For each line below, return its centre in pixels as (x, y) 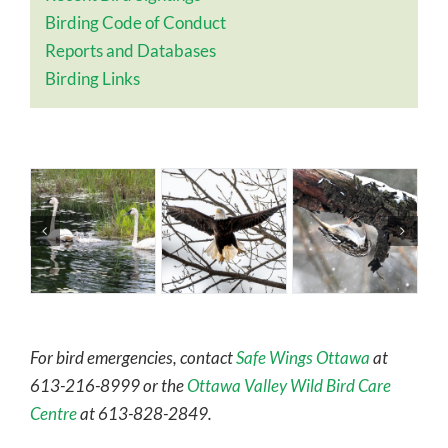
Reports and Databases (130, 51)
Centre (53, 414)
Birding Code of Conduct (135, 23)
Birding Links (92, 79)
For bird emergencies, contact (132, 358)
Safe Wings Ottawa (302, 358)
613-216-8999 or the (108, 386)
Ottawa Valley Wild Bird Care (288, 386)
